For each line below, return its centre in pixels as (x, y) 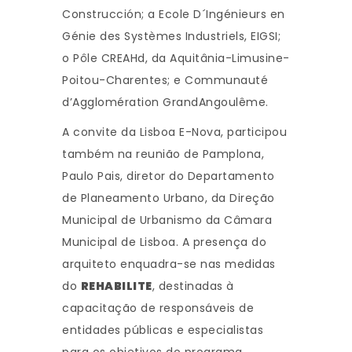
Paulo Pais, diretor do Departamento (169, 176)
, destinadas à (193, 286)
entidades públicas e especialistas (163, 330)
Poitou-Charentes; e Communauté (165, 81)
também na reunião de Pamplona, (163, 154)
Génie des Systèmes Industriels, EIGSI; (171, 37)
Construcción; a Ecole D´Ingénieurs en (174, 15)
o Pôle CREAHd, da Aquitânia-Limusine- (176, 59)
